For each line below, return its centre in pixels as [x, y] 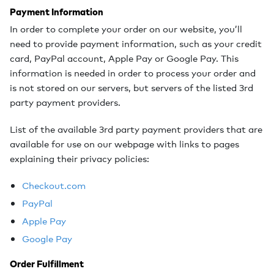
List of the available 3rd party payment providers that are [136, 129]
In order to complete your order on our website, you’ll [126, 29]
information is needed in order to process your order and [133, 73]
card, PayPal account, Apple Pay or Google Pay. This [124, 58]
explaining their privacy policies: [80, 158]
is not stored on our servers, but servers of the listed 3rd [131, 87]
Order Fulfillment [47, 264]
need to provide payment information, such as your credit [136, 43]
